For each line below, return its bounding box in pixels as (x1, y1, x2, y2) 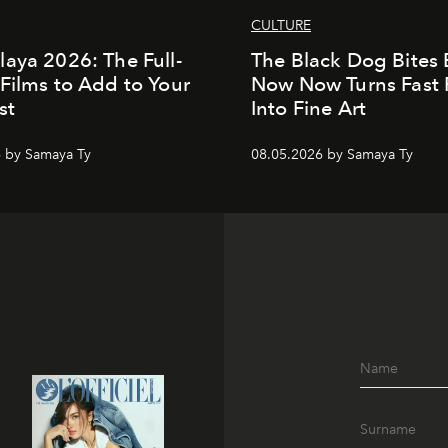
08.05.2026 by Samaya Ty (251, 146, 413, 163)
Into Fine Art (251, 96, 367, 120)
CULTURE (251, 17, 311, 34)
